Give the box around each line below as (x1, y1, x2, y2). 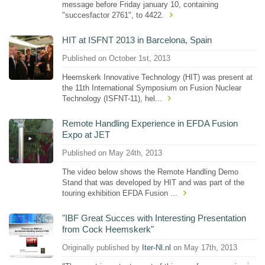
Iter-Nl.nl (142, 244, 171, 252)
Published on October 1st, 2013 (62, 54, 170, 63)
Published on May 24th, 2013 (62, 149, 162, 157)
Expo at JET (62, 129, 110, 140)
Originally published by (62, 244, 142, 252)
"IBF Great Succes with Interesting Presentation (62, 212, 246, 223)
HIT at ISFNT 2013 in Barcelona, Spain (62, 34, 212, 45)
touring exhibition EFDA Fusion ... (62, 188, 177, 198)
